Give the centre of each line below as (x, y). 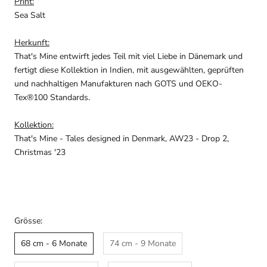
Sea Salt (30, 15)
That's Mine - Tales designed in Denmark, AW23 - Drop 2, (122, 138)
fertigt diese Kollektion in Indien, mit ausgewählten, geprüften (129, 70)
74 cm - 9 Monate (143, 243)
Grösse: (28, 221)
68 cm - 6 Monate (54, 243)
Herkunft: (32, 43)
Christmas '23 (40, 152)
